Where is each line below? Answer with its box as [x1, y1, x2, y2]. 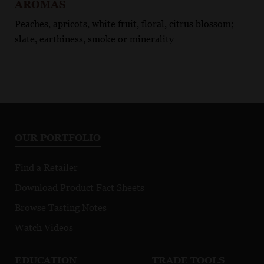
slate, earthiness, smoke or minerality [15, 33, 174, 45]
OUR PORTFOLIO [15, 131, 101, 143]
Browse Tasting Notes [15, 202, 107, 213]
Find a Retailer [15, 161, 78, 173]
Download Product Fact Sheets [15, 181, 144, 193]
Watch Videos [15, 222, 73, 233]
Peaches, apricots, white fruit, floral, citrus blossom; [15, 18, 234, 29]
